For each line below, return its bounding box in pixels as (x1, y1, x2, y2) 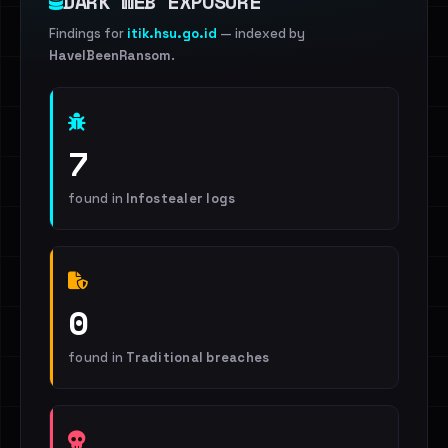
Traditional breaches (126, 349, 270, 366)
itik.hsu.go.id (127, 25, 217, 42)
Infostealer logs (126, 190, 236, 207)
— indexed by (217, 25, 305, 42)
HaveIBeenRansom (49, 47, 171, 64)
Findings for (49, 25, 127, 42)
